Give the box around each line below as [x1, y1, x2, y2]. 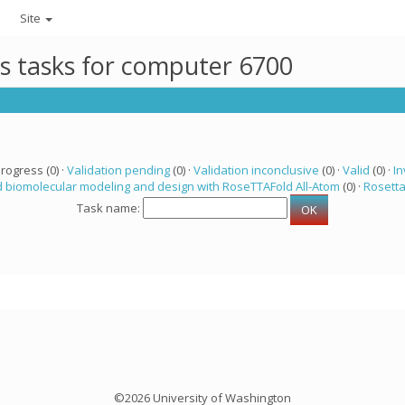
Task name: [77, 200, 143, 217]
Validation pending [66, 162, 170, 178]
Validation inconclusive [193, 162, 319, 178]
